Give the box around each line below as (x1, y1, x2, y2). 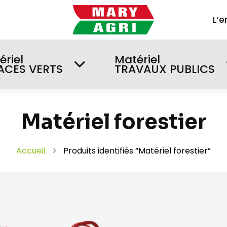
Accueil (16, 145, 45, 157)
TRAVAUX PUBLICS (115, 61, 215, 78)
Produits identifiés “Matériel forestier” (63, 145, 211, 157)
